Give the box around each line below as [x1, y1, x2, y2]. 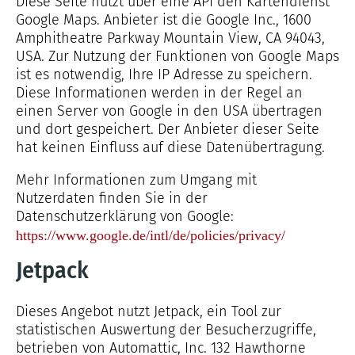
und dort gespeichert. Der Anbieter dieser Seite [16, 120, 319, 138]
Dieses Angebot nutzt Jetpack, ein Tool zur [16, 303, 281, 320]
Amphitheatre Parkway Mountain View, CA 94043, [16, 29, 325, 47]
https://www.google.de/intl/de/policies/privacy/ [16, 227, 285, 243]
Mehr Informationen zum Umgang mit [16, 171, 257, 189]
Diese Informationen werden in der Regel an [16, 84, 303, 101]
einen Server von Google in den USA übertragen [16, 102, 323, 120]
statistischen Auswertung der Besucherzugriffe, [16, 321, 316, 338]
